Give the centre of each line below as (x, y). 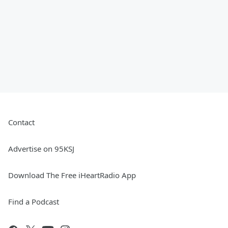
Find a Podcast (34, 202)
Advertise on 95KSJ (41, 149)
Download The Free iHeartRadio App (72, 175)
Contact (21, 122)
